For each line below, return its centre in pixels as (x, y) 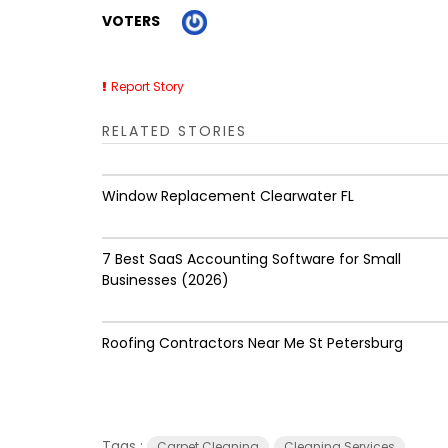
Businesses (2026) (165, 279)
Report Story (147, 86)
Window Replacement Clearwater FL (228, 195)
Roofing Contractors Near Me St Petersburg (252, 342)
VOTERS (131, 21)
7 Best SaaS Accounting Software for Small (251, 258)
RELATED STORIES (174, 130)
